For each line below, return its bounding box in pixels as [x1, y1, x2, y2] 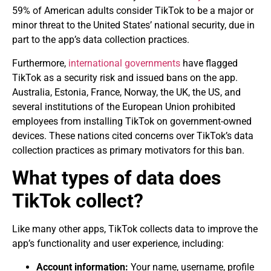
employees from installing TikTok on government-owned [12, 115, 252, 127]
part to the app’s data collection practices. [12, 34, 189, 46]
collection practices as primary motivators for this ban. [12, 144, 244, 156]
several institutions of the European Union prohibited [12, 100, 235, 113]
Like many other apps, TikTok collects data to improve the [12, 223, 258, 235]
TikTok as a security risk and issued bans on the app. [12, 71, 238, 83]
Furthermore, [12, 57, 68, 69]
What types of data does [12, 166, 221, 190]
